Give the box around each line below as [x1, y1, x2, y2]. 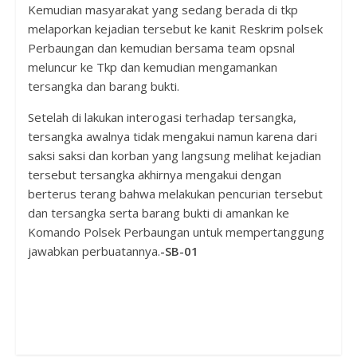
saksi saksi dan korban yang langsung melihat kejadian [27, 147, 321, 163]
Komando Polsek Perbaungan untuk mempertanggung [27, 223, 324, 240]
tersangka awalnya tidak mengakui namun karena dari [27, 127, 317, 144]
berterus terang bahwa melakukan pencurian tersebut [27, 185, 323, 202]
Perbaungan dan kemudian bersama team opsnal [27, 39, 295, 56]
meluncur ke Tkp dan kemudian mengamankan [27, 58, 277, 75]
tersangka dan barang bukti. [27, 77, 179, 94]
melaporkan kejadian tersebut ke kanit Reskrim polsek [27, 20, 323, 37]
